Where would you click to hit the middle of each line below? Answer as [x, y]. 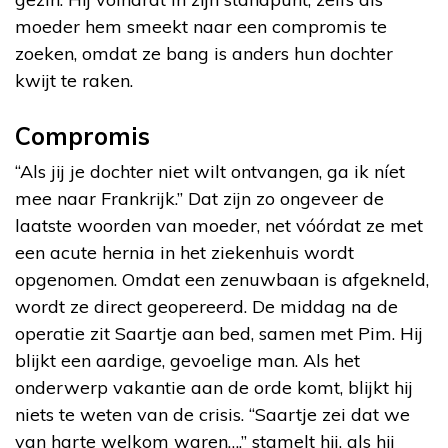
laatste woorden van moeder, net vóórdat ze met [219, 225]
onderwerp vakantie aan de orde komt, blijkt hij [214, 387]
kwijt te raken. [74, 80]
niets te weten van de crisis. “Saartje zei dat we [212, 414]
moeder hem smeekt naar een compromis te [201, 26]
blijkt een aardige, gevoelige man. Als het [187, 360]
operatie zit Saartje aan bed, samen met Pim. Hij [219, 333]
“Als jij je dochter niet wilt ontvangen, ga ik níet [210, 171]
